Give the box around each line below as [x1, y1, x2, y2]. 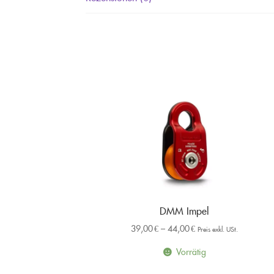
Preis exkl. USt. [198, 220, 239, 235]
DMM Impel [160, 198, 210, 221]
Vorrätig [176, 239, 207, 260]
